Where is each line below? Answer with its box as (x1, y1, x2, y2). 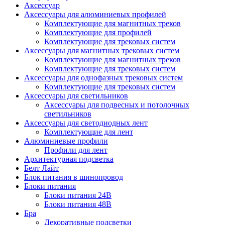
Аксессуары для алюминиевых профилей (24, 10, 166, 19)
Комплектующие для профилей (44, 28, 152, 37)
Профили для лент (44, 146, 107, 155)
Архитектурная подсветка (24, 155, 114, 164)
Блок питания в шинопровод (24, 173, 123, 182)
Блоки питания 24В (44, 191, 111, 200)
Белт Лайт (24, 164, 59, 173)
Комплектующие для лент (44, 128, 133, 137)
